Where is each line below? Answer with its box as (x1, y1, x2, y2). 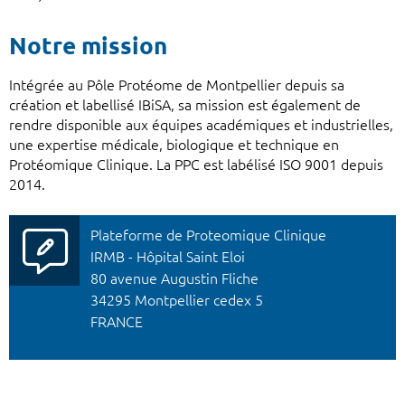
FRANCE (90, 314, 143, 331)
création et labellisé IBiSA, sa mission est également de (9, 97, 361, 114)
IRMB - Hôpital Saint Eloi (90, 249, 245, 266)
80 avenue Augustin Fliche (90, 270, 259, 287)
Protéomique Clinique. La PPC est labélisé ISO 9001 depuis (9, 156, 383, 174)
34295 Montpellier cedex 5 (90, 292, 263, 309)
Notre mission (9, 33, 167, 60)
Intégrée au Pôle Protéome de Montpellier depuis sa (9, 77, 344, 94)
